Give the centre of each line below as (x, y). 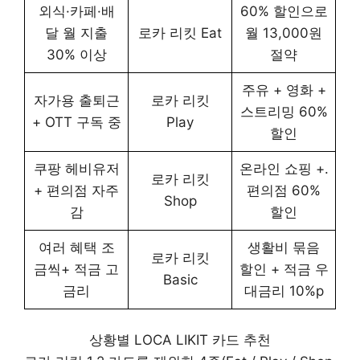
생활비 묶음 (284, 247)
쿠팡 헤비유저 (76, 168)
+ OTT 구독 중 (76, 122)
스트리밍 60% (284, 111)
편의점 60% (284, 190)
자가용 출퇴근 (76, 100)
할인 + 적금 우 (284, 269)
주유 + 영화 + (284, 90)
